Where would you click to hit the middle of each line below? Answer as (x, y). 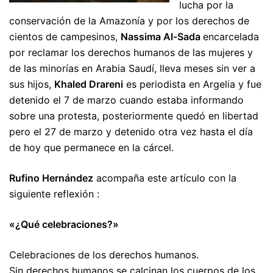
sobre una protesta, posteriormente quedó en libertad (134, 116)
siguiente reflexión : (54, 194)
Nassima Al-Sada (162, 37)
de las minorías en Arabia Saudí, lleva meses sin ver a (132, 68)
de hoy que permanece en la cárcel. (91, 147)
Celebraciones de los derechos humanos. (104, 255)
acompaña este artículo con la (165, 178)
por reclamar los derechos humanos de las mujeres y (131, 52)
